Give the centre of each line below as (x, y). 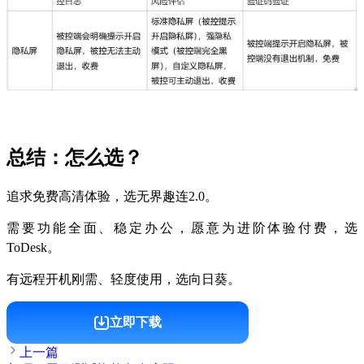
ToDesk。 (33, 247)
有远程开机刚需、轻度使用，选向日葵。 (123, 279)
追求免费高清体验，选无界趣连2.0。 (112, 196)
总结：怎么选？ (75, 157)
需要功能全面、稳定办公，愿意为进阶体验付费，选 (182, 227)
